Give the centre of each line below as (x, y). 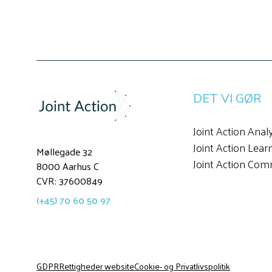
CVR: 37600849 (70, 181)
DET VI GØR (227, 98)
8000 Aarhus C (68, 166)
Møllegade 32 (64, 152)
